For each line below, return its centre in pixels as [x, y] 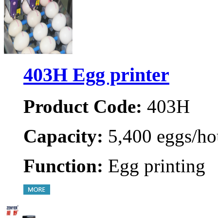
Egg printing [154, 165]
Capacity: [63, 136]
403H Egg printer [96, 75]
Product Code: [83, 106]
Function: [63, 165]
